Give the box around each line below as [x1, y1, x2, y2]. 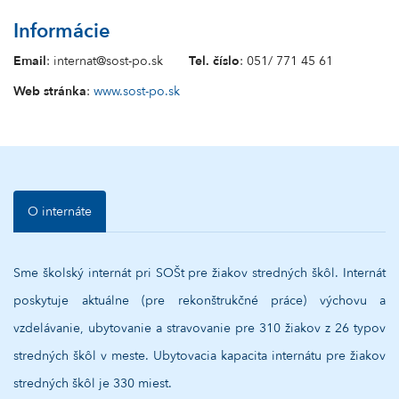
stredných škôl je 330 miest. [13, 375, 175, 392]
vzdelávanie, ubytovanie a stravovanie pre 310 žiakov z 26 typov [13, 320, 386, 337]
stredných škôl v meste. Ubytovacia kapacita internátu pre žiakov [13, 347, 386, 364]
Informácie [13, 18, 110, 45]
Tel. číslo [189, 53, 240, 69]
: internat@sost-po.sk [46, 53, 163, 69]
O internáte [28, 203, 92, 220]
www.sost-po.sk [94, 83, 180, 100]
